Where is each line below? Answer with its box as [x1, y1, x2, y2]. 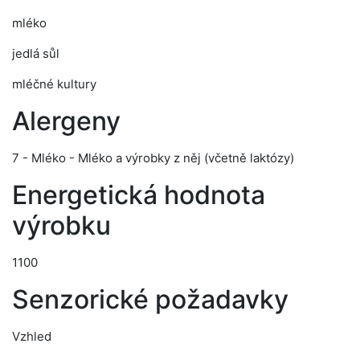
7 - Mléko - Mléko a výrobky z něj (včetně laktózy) [12, 150, 294, 166]
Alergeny [12, 105, 121, 137]
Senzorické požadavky [12, 284, 288, 315]
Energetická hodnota [12, 179, 265, 211]
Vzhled [12, 329, 51, 344]
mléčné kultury [12, 76, 96, 92]
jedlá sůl [12, 46, 59, 61]
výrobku [12, 210, 111, 241]
